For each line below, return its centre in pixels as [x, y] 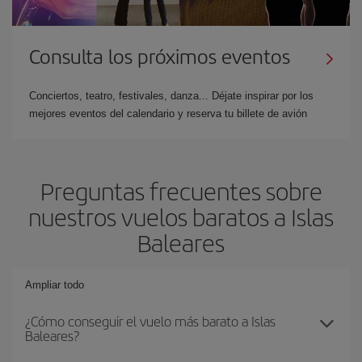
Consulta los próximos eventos [160, 55]
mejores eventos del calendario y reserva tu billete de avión [168, 113]
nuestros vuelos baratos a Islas [181, 216]
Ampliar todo [55, 284]
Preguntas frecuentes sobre [181, 190]
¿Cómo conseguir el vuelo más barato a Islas [150, 320]
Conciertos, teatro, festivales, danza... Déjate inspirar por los [171, 95]
